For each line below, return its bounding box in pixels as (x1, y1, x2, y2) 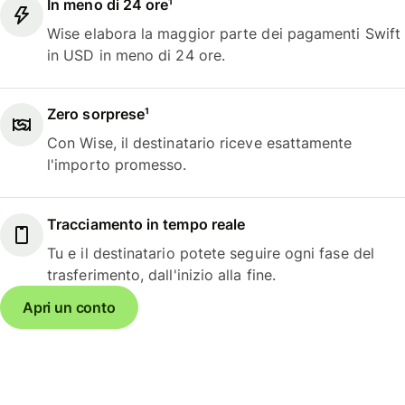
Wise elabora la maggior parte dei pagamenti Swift (47, 24, 400, 42)
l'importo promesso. (47, 155, 187, 174)
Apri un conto (23, 297, 116, 316)
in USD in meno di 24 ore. (47, 45, 226, 64)
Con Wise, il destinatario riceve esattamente (47, 134, 353, 153)
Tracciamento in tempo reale (47, 214, 246, 233)
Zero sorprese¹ (47, 105, 150, 124)
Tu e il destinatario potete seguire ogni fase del (47, 243, 374, 262)
